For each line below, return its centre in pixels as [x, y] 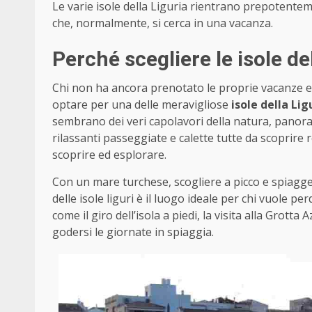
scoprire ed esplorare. [109, 155]
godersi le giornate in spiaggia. [133, 232]
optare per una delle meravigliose [140, 105]
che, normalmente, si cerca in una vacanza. [163, 23]
